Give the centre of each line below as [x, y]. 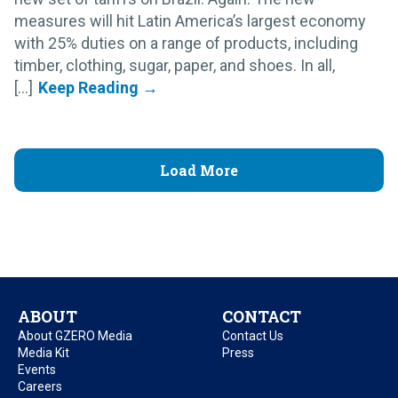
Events [37, 369]
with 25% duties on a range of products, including [186, 43]
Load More [199, 170]
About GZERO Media [75, 335]
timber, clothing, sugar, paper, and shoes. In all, [175, 65]
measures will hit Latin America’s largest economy [190, 20]
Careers [40, 386]
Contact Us [253, 335]
